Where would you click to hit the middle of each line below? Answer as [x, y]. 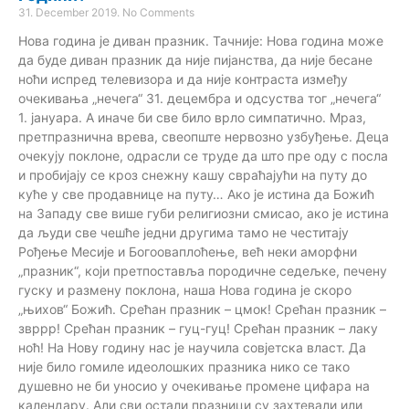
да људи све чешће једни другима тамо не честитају [184, 232]
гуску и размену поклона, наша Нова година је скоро [185, 289]
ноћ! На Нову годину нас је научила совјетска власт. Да [192, 347]
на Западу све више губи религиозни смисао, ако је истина [204, 213]
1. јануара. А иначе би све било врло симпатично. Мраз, [192, 117]
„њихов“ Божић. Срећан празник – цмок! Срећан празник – [202, 309]
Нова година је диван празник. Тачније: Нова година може [201, 40]
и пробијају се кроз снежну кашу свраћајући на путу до [193, 174]
